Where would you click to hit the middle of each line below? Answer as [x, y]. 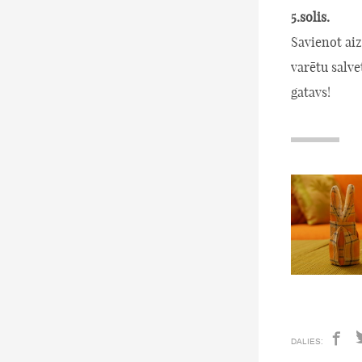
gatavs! [311, 93]
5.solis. [310, 17]
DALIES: [307, 342]
